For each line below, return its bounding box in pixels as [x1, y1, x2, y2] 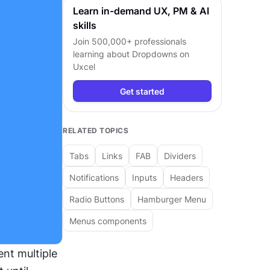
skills [73, 19, 96, 31]
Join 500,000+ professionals [73, 36, 186, 46]
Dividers [164, 150, 196, 161]
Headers [170, 172, 203, 183]
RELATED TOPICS [63, 126, 128, 135]
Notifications [69, 172, 119, 183]
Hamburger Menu [137, 193, 206, 204]
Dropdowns [132, 49, 177, 59]
